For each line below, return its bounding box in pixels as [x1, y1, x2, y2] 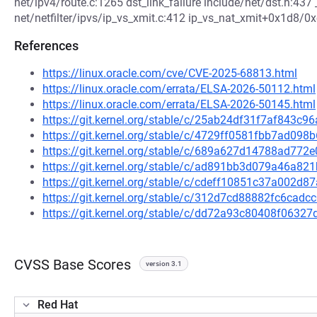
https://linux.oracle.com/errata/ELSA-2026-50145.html [42, 98, 316, 111]
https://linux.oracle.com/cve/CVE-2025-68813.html [42, 67, 297, 80]
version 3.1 [146, 260, 182, 267]
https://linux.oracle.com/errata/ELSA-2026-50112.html [42, 82, 316, 96]
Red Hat [38, 298, 78, 311]
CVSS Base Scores [14, 256, 131, 273]
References [14, 38, 79, 53]
